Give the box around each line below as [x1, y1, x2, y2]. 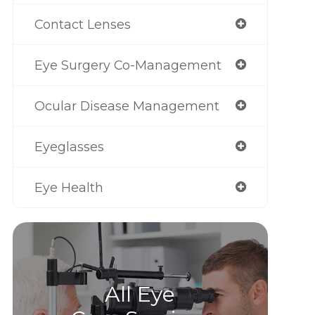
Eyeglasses [34, 139, 104, 154]
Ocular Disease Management [34, 98, 219, 113]
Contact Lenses [34, 17, 131, 32]
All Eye [105, 281, 176, 307]
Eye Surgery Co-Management [34, 58, 221, 72]
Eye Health [34, 180, 103, 195]
